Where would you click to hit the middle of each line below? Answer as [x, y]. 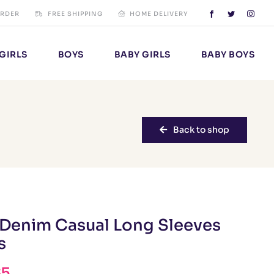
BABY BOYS [228, 55]
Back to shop [202, 130]
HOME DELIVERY [159, 13]
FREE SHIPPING [75, 13]
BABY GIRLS [142, 55]
